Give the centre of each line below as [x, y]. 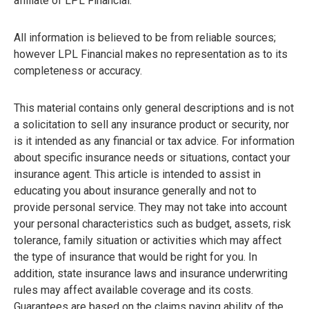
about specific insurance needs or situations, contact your [152, 158]
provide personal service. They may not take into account [150, 208]
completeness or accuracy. [78, 71]
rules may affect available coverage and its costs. [133, 290]
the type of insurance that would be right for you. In [136, 257]
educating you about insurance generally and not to [135, 191]
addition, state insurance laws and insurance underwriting [151, 274]
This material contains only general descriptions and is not [154, 108]
